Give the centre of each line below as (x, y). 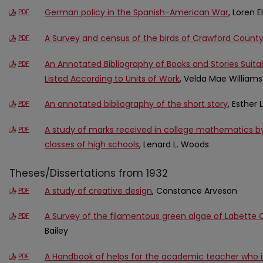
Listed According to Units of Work (112, 78)
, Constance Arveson (195, 190)
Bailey (56, 231)
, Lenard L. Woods (174, 144)
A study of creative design (98, 190)
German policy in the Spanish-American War (136, 13)
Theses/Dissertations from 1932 (89, 173)
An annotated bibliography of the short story (136, 104)
